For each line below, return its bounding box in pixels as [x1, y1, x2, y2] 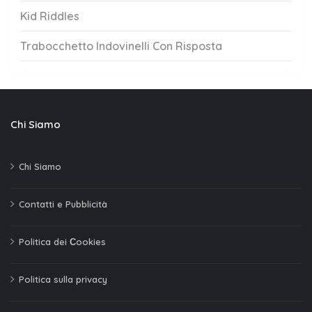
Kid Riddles [20, 9, 79, 23]
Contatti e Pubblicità [19, 198, 107, 210]
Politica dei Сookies [19, 236, 106, 247]
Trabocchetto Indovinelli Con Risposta [20, 39, 222, 53]
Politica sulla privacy [19, 274, 107, 285]
